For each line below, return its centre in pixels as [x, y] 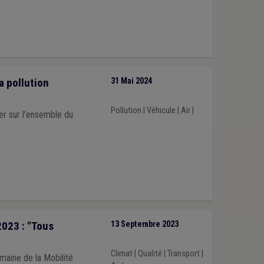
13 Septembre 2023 [144, 225]
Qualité [150, 253]
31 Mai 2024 [131, 81]
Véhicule [161, 110]
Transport [183, 253]
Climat [121, 253]
